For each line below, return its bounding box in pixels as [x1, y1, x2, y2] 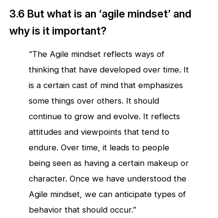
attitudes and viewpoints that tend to [29, 127, 170, 137]
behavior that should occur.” [29, 204, 137, 215]
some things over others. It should [29, 95, 160, 106]
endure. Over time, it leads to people [29, 142, 170, 152]
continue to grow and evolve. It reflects [29, 111, 181, 121]
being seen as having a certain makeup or [29, 158, 189, 168]
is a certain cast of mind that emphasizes [29, 80, 183, 90]
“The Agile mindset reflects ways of [29, 49, 165, 59]
